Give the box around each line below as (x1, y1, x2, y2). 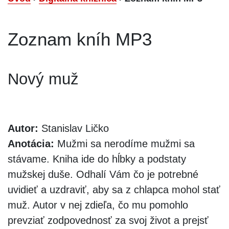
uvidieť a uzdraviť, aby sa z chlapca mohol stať (8, 184, 220, 195)
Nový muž (8, 70, 79, 88)
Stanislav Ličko (38, 122, 109, 134)
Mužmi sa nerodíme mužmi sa (54, 138, 195, 149)
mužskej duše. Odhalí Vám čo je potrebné (8, 168, 198, 180)
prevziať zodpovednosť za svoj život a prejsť (8, 214, 209, 226)
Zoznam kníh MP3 (8, 29, 152, 49)
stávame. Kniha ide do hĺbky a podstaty (8, 153, 186, 165)
